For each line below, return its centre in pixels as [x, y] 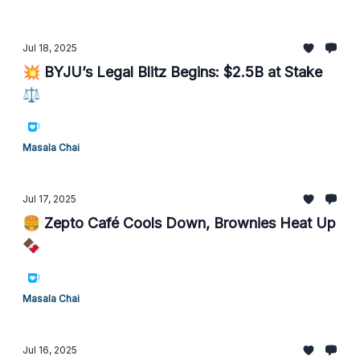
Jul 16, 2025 [50, 350]
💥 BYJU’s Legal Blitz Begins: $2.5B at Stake [172, 72]
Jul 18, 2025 [50, 48]
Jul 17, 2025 [49, 199]
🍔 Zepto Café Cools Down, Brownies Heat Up [179, 223]
